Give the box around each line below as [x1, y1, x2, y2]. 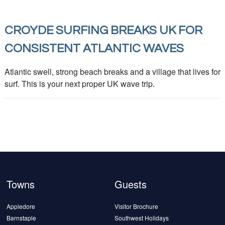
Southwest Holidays [115, 213, 169, 222]
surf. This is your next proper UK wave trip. [4, 78, 155, 90]
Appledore [7, 202, 36, 211]
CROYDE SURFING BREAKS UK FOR [4, 24, 202, 37]
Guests [115, 177, 147, 192]
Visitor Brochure [115, 202, 159, 211]
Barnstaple [7, 213, 37, 222]
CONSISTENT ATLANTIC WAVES [4, 42, 184, 55]
